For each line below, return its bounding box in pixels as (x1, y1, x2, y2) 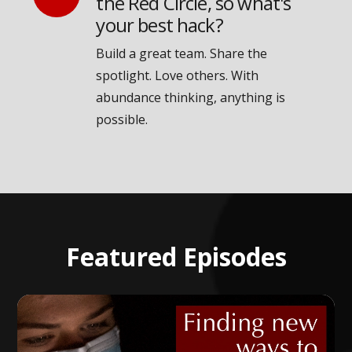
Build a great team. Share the (96, 45, 268, 63)
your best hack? (96, 12, 223, 38)
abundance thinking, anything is (96, 89, 286, 107)
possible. (96, 111, 148, 129)
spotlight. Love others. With (96, 67, 259, 85)
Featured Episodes (65, 240, 287, 274)
